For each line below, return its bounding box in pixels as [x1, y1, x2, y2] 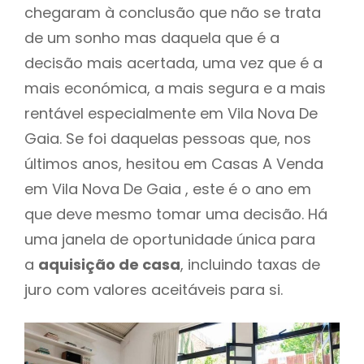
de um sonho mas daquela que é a [24, 27, 279, 48]
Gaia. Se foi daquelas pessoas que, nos [24, 128, 311, 149]
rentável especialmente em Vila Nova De [24, 102, 318, 123]
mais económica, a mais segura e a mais [24, 77, 326, 98]
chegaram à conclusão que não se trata [24, 2, 321, 23]
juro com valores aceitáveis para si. [24, 279, 283, 300]
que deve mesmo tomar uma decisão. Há [24, 203, 327, 224]
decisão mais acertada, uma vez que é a [24, 52, 323, 73]
